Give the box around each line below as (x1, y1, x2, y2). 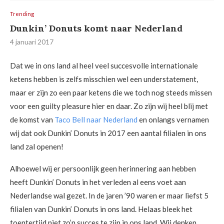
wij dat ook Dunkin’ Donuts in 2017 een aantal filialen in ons (10, 128, 206, 137)
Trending (10, 10, 34, 17)
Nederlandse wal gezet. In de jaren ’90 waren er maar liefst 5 (10, 191, 208, 200)
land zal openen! (10, 142, 63, 151)
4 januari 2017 (10, 37, 53, 46)
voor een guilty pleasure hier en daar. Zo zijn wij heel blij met (10, 101, 208, 110)
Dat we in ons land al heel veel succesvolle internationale (10, 61, 198, 70)
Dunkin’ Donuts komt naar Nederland (10, 22, 182, 34)
